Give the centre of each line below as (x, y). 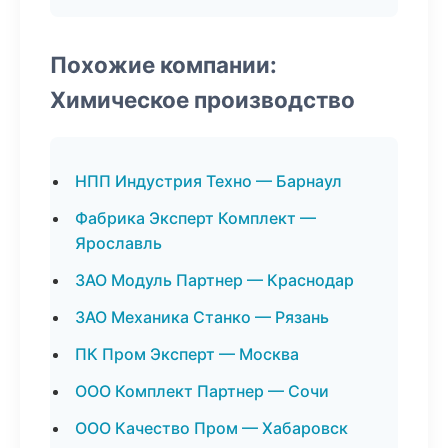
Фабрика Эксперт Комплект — (195, 218)
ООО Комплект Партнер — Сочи (202, 391)
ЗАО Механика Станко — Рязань (202, 317)
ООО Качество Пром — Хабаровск (211, 428)
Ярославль (118, 243)
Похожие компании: (163, 64)
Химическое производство (202, 99)
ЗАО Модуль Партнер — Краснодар (214, 280)
